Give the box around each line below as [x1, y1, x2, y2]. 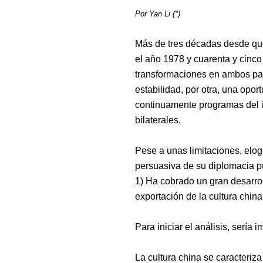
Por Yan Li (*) [135, 9, 180, 18]
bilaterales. [135, 114, 181, 125]
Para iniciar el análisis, [135, 221, 232, 232]
